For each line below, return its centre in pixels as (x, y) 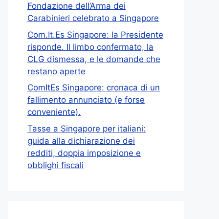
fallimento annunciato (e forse (86, 100)
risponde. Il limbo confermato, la (90, 47)
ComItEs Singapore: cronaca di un (94, 88)
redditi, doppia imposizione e (84, 153)
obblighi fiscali (55, 165)
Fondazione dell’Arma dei (77, 6)
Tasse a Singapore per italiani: (87, 128)
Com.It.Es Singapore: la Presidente (95, 34)
